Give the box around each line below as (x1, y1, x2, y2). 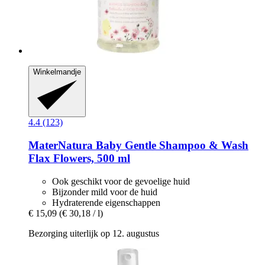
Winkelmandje (33, 67, 81, 76)
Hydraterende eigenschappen (52, 197, 160, 208)
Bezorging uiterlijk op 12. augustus (28, 228, 159, 238)
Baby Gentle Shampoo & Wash (93, 138, 248, 151)
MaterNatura (28, 138, 93, 151)
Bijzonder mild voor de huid (52, 186, 157, 197)
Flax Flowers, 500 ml (28, 151, 130, 164)
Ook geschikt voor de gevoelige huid (52, 176, 190, 186)
